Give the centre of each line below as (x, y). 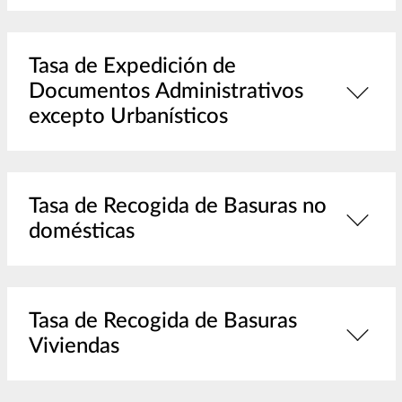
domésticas (81, 232)
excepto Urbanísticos (128, 117)
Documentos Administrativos (166, 92)
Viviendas (74, 347)
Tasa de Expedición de (51, 67)
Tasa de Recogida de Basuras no (177, 207)
